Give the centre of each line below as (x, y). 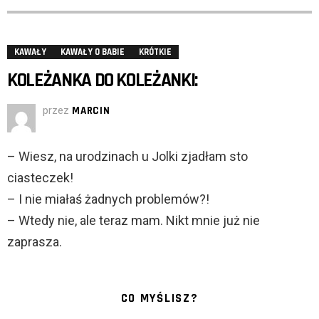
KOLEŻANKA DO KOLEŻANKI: (102, 81)
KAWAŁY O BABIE (93, 52)
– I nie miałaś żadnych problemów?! (108, 199)
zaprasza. (35, 242)
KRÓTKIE (155, 52)
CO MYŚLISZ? (159, 299)
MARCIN (91, 111)
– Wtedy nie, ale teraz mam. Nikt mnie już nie (134, 221)
